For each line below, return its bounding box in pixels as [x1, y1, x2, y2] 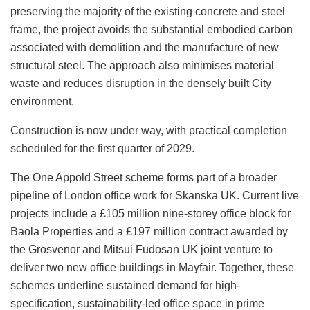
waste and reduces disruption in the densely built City [10, 77, 271, 89]
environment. [10, 95, 74, 107]
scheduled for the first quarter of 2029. [10, 142, 194, 154]
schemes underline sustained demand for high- [10, 279, 240, 291]
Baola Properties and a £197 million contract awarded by [10, 225, 288, 237]
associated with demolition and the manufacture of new [10, 41, 279, 53]
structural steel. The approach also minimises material [10, 59, 274, 71]
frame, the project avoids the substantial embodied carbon [10, 23, 293, 35]
